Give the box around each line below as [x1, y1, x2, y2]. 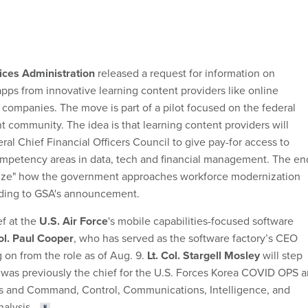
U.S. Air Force [39, 212, 108, 229]
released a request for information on [95, 65, 275, 81]
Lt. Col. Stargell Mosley [147, 247, 260, 263]
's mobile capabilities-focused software [108, 212, 294, 229]
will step [260, 247, 302, 263]
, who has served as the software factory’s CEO [74, 230, 298, 246]
